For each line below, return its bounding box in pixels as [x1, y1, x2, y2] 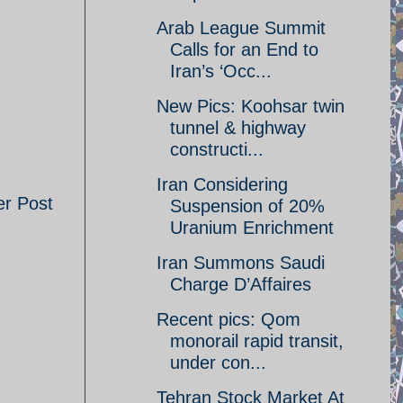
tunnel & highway [170, 118, 306, 138]
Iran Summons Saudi [157, 253, 325, 273]
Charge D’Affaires [170, 274, 311, 294]
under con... [170, 353, 266, 372]
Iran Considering [157, 175, 288, 194]
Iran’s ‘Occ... [170, 61, 272, 81]
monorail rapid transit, [170, 331, 344, 351]
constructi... [170, 139, 264, 159]
